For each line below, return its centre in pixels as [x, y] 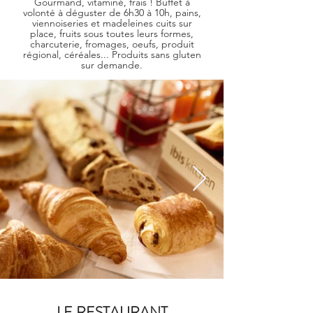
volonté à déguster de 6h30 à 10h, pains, [112, 13]
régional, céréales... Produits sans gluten [112, 54]
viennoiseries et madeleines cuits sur [112, 23]
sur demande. [112, 65]
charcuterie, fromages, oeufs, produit [112, 44]
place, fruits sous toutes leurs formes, [112, 34]
